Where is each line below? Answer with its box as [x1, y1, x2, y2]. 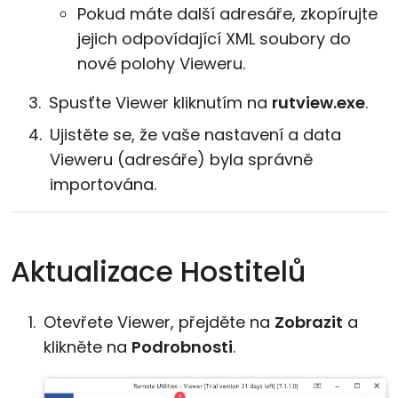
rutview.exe [272, 92, 365, 114]
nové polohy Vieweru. [77, 52, 245, 75]
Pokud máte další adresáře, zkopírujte [77, 3, 378, 25]
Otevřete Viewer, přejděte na [44, 311, 275, 333]
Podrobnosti [131, 336, 233, 358]
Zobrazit [275, 311, 343, 333]
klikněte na [44, 336, 131, 358]
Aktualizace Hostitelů [11, 251, 306, 291]
